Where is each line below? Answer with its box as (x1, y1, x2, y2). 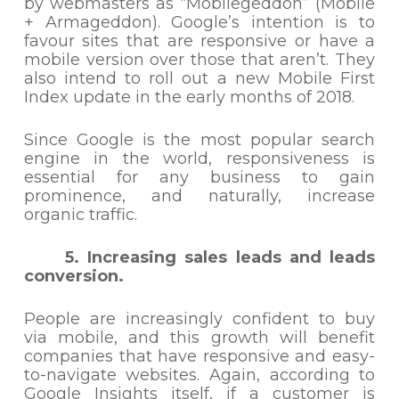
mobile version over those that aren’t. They (23, 50, 376, 69)
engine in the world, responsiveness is (23, 149, 376, 168)
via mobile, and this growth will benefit (23, 328, 376, 347)
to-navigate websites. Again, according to (23, 365, 376, 385)
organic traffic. (23, 205, 137, 224)
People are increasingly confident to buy (23, 309, 376, 329)
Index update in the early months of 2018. (23, 87, 354, 107)
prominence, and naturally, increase (23, 186, 376, 206)
